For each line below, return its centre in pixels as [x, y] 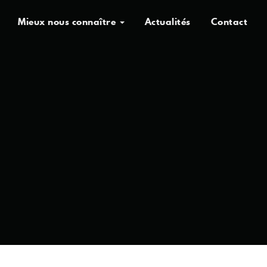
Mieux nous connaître [68, 21]
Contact [229, 21]
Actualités [167, 21]
